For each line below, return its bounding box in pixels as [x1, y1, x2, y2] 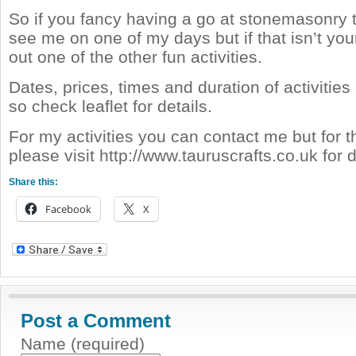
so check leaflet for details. [9, 97, 212, 115]
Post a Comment [21, 310, 171, 331]
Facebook [45, 202, 91, 216]
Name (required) [21, 335, 145, 353]
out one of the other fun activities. [9, 48, 262, 66]
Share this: [9, 176, 58, 188]
